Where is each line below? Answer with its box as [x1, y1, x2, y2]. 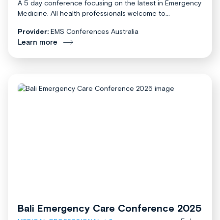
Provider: [18, 27, 49, 35]
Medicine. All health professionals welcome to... [18, 9, 170, 17]
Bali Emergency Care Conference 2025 [18, 202, 201, 214]
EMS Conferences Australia [51, 27, 138, 35]
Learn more [18, 37, 57, 47]
